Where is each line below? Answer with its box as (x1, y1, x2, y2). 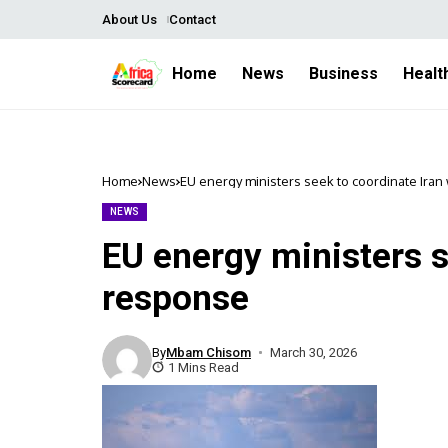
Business (309, 64, 378, 83)
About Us (102, 12, 157, 27)
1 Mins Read (168, 360, 239, 375)
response (102, 278, 249, 319)
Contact (168, 12, 216, 27)
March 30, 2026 (269, 345, 357, 360)
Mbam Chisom (166, 345, 251, 360)
